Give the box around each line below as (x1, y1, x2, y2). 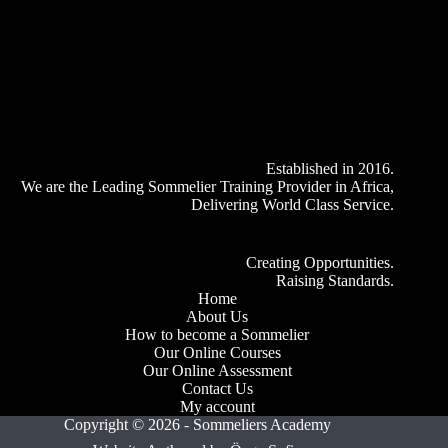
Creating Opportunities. (246, 254, 395, 271)
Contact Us (181, 380, 253, 397)
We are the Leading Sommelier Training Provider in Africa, (21, 178, 395, 195)
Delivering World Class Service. (191, 196, 395, 213)
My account (179, 398, 255, 415)
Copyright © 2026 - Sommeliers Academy (63, 416, 331, 433)
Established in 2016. (266, 160, 395, 177)
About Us (186, 308, 249, 325)
